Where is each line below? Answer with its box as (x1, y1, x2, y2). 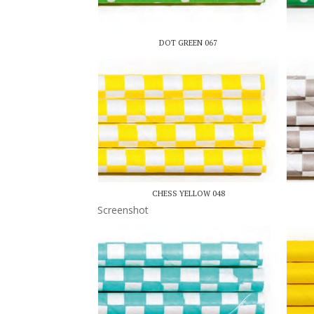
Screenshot (97, 203, 149, 217)
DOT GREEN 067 (159, 37, 218, 48)
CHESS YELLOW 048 (151, 189, 225, 199)
